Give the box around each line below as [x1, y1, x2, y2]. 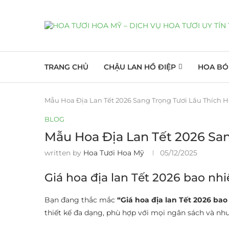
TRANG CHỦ [44, 62, 88, 72]
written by [44, 148, 83, 157]
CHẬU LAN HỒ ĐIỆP [104, 62, 176, 72]
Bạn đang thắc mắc [44, 195, 117, 204]
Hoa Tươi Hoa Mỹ [83, 148, 144, 157]
